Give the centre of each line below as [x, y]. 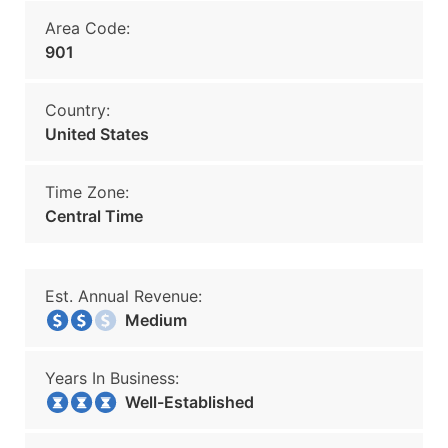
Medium [150, 320]
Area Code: [87, 28]
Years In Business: [112, 378]
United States [97, 134]
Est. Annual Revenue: [123, 296]
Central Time [94, 216]
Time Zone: [87, 192]
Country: [77, 110]
